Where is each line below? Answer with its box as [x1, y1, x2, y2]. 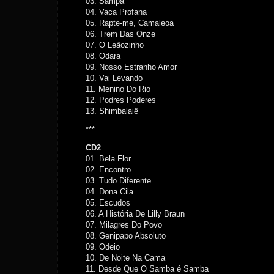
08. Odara [86, 51, 120, 61]
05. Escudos [86, 198, 130, 207]
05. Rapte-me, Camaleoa [86, 18, 174, 28]
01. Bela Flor [86, 154, 131, 163]
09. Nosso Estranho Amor [86, 62, 177, 72]
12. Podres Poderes [86, 95, 156, 105]
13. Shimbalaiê [86, 106, 138, 116]
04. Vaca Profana [86, 7, 147, 17]
